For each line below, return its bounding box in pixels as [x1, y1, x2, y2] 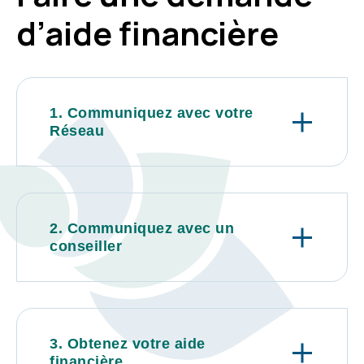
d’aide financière [16, 11, 279, 55]
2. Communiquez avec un [50, 220, 234, 236]
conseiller [50, 238, 122, 254]
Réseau [50, 123, 104, 139]
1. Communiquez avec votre [50, 105, 253, 121]
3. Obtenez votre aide [50, 336, 206, 352]
